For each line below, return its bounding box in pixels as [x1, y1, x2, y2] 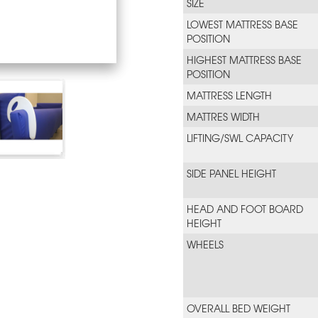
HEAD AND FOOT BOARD [187, 202, 304, 216]
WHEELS [187, 237, 224, 251]
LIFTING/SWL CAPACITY [187, 131, 294, 145]
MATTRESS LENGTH [187, 88, 273, 102]
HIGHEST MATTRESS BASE [187, 53, 302, 67]
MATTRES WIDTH [187, 109, 261, 124]
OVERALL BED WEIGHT [187, 301, 291, 315]
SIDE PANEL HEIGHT [187, 166, 277, 180]
